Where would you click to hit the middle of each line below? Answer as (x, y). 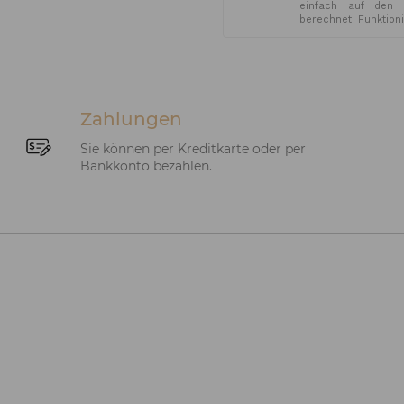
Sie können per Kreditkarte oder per (193, 148)
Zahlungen (132, 119)
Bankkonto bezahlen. (147, 165)
